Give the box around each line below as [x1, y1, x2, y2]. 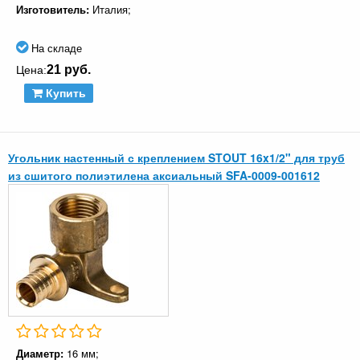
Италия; [92, 2, 131, 18]
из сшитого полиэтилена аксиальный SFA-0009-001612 [8, 167, 320, 184]
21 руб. [47, 63, 91, 77]
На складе [28, 40, 82, 56]
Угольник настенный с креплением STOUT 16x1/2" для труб [8, 149, 345, 166]
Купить [42, 87, 86, 100]
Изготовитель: [16, 2, 92, 18]
